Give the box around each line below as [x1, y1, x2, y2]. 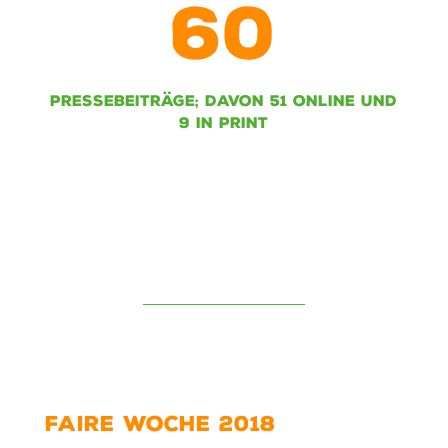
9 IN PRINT [179, 113, 269, 134]
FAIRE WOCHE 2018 [44, 409, 275, 439]
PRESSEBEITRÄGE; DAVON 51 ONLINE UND [50, 91, 398, 112]
